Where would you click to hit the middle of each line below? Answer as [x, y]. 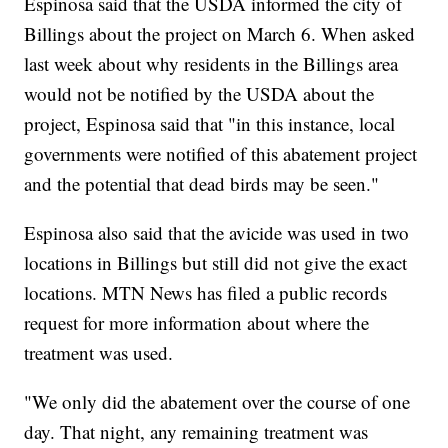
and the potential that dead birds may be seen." [202, 183]
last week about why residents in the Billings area [211, 63]
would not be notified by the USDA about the [199, 93]
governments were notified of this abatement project [221, 153]
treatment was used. [99, 352]
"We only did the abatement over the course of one [217, 401]
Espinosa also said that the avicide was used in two [217, 232]
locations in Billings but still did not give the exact [216, 262]
